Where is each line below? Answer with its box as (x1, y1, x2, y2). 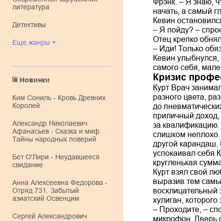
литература (12, 3, 49, 11)
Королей (12, 102, 40, 110)
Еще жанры (17, 38, 50, 46)
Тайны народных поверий (12, 135, 96, 143)
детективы (17, 21, 46, 29)
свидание (12, 161, 43, 169)
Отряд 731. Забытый (12, 186, 79, 194)
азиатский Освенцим (12, 194, 79, 202)
